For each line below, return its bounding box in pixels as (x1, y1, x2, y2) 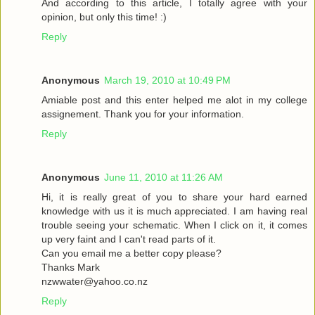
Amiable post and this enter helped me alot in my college (41, 94, 307, 105)
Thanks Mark (41, 261, 100, 273)
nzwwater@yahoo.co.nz (41, 275, 148, 287)
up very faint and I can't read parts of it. (41, 233, 216, 245)
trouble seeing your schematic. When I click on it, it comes (41, 219, 307, 231)
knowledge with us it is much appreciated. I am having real (41, 205, 307, 217)
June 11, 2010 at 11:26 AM (104, 171, 223, 183)
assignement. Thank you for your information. (41, 108, 244, 120)
